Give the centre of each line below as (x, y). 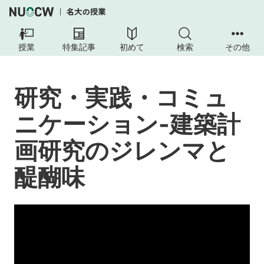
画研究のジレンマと (122, 151)
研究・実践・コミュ (121, 98)
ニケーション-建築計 (127, 124)
